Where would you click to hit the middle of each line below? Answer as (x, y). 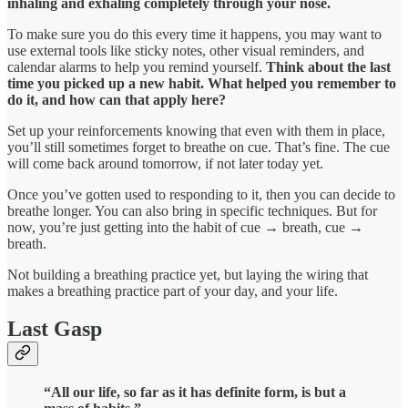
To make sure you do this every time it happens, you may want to (194, 34)
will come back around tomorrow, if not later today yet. (165, 163)
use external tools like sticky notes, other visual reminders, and (186, 50)
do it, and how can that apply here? (117, 99)
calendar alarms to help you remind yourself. (137, 66)
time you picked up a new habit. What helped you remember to (202, 83)
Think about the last (328, 66)
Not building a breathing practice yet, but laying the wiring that (188, 274)
